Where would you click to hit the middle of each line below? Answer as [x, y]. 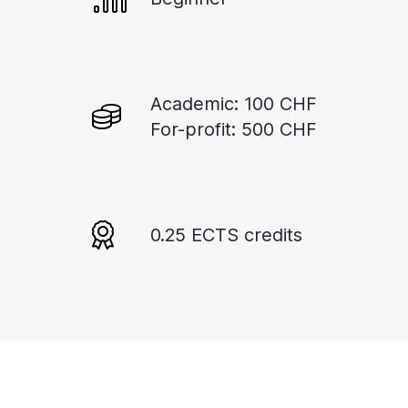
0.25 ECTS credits [226, 235]
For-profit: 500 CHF [234, 130]
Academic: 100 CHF [234, 104]
